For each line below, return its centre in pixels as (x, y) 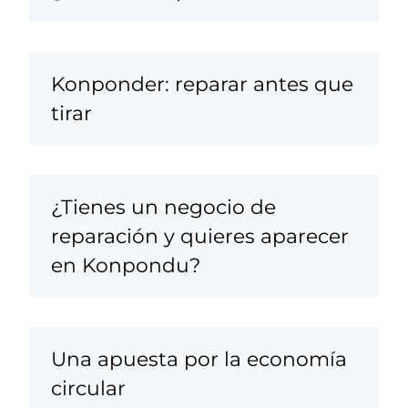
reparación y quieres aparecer (200, 236)
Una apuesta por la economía (199, 359)
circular (88, 388)
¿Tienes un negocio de (163, 207)
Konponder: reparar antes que (202, 83)
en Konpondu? (126, 265)
